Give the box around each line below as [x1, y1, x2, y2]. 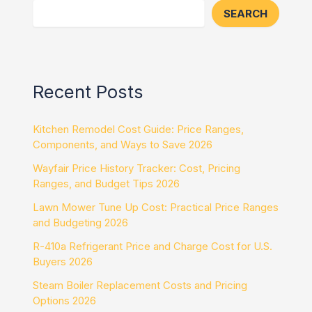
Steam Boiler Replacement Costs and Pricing [33, 278, 248, 292]
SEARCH [223, 6, 267, 20]
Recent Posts [33, 80, 144, 102]
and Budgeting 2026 [33, 215, 129, 229]
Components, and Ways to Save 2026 [33, 137, 213, 151]
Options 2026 [33, 293, 97, 307]
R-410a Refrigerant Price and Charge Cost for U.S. [33, 239, 273, 253]
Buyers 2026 [33, 254, 93, 268]
